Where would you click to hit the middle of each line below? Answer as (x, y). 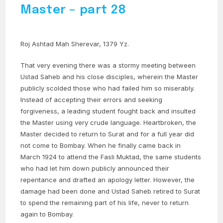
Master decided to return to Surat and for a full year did (108, 134)
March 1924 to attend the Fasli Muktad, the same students (111, 157)
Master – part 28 (73, 10)
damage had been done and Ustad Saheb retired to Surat (111, 191)
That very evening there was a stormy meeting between (108, 65)
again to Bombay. (47, 214)
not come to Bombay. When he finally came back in (101, 145)
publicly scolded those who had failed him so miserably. (108, 88)
